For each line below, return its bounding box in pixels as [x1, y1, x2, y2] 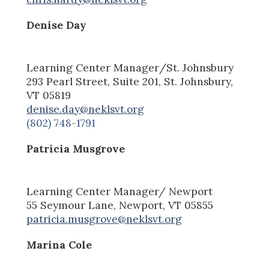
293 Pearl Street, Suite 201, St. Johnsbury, [26, 74, 234, 88]
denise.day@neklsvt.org [26, 102, 145, 116]
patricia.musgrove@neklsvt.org [26, 212, 183, 226]
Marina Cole [26, 238, 92, 252]
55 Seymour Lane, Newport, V [26, 198, 175, 212]
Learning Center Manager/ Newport [26, 184, 213, 198]
